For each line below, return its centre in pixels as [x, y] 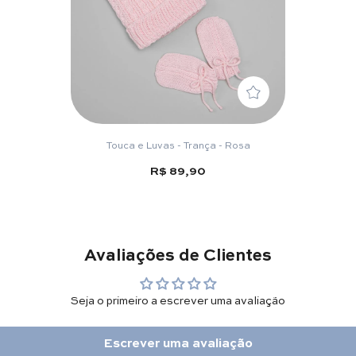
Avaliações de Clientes [178, 253]
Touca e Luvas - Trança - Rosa [178, 144]
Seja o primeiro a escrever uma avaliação [178, 299]
